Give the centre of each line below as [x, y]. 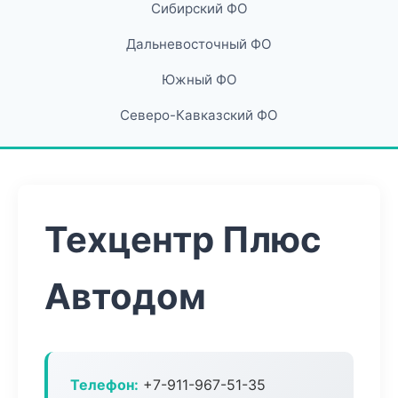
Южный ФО [199, 80]
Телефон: [104, 385]
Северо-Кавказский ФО [199, 115]
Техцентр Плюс [183, 239]
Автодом [125, 296]
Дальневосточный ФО [199, 44]
